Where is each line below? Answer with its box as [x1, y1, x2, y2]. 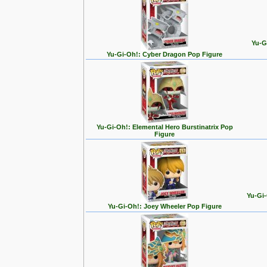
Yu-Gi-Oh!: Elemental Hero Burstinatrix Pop [96, 123, 233, 131]
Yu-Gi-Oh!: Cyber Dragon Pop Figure [107, 51, 222, 58]
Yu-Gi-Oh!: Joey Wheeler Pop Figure [107, 203, 222, 210]
